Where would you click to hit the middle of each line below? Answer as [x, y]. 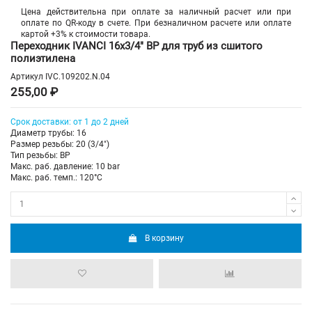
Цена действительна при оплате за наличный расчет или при [156, 11]
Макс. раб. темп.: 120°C [56, 178]
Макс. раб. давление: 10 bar [65, 167]
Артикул [27, 77]
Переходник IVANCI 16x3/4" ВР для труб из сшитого [136, 46]
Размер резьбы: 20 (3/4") [60, 145]
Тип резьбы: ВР [40, 156]
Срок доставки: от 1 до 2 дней [70, 122]
